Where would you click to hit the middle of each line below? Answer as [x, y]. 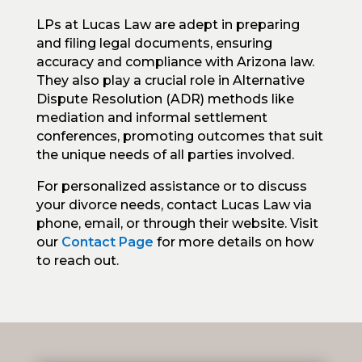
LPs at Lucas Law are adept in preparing [168, 24]
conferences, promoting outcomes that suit [179, 136]
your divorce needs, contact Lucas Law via [174, 204]
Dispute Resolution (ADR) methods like [165, 99]
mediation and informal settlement [152, 117]
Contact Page [107, 242]
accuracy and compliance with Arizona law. [175, 61]
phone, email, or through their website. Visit [177, 223]
